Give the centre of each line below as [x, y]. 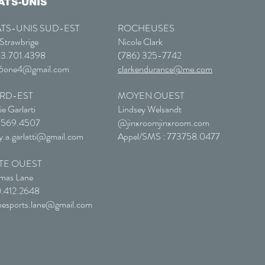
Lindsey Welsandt [150, 109]
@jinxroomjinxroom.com [164, 123]
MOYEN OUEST [151, 96]
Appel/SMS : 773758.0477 [170, 136]
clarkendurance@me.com [165, 69]
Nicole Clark [140, 42]
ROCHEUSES [147, 28]
